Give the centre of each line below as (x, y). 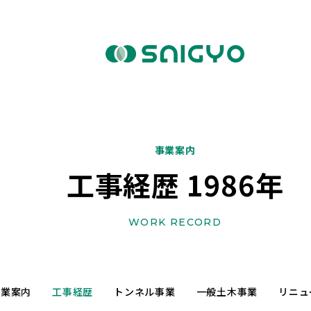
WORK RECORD (175, 222)
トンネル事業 (145, 292)
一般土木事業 (227, 292)
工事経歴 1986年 (175, 184)
